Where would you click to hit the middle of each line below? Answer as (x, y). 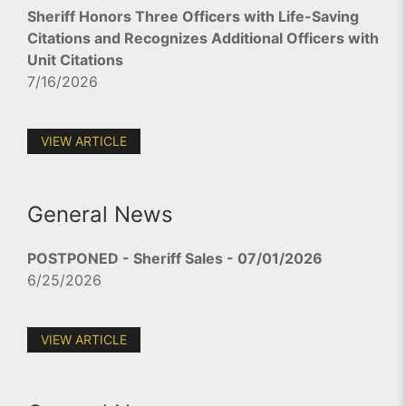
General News (100, 214)
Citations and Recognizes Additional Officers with (203, 38)
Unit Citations (75, 59)
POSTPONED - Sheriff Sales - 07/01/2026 (175, 258)
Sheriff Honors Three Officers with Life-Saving (193, 16)
